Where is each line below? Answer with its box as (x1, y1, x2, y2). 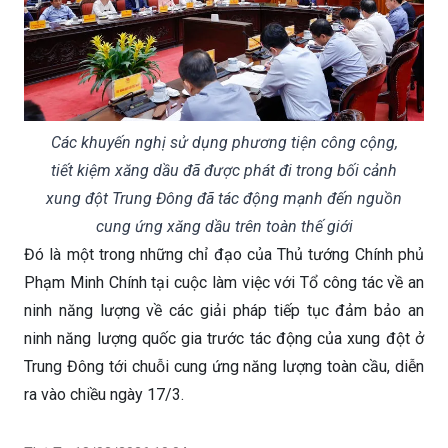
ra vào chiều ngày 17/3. (24, 384, 184, 404)
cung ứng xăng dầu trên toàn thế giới (95, 216, 353, 236)
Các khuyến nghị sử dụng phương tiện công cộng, (50, 132, 398, 152)
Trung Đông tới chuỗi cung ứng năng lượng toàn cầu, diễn (24, 356, 424, 376)
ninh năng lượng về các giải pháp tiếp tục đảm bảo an (24, 300, 424, 320)
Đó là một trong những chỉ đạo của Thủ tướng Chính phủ (24, 244, 424, 264)
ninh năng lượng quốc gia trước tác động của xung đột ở (24, 328, 424, 348)
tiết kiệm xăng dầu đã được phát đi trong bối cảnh (51, 160, 397, 180)
